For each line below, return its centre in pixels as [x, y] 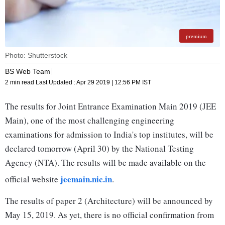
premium [196, 36]
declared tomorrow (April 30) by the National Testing [99, 149]
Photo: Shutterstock [36, 55]
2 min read [20, 83]
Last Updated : [56, 83]
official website [33, 179]
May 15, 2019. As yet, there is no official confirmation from [109, 215]
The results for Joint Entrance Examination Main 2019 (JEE [110, 106]
